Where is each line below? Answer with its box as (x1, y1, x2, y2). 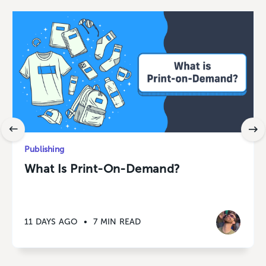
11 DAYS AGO (24, 217, 78, 227)
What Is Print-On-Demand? (24, 161, 180, 176)
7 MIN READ (93, 217, 141, 227)
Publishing (24, 144, 64, 154)
